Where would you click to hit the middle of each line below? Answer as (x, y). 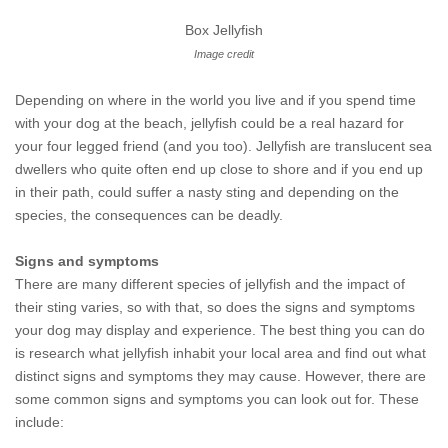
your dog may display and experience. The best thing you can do (220, 330)
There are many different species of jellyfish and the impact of (210, 284)
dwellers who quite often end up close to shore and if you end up (219, 169)
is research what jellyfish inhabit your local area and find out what (220, 353)
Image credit (224, 54)
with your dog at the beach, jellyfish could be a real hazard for (209, 123)
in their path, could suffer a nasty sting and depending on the (207, 192)
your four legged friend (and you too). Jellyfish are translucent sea (223, 146)
